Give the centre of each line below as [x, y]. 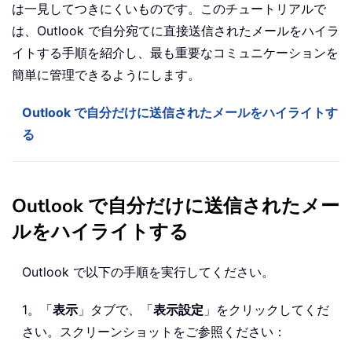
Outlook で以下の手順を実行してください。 [148, 272]
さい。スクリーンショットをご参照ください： [154, 332]
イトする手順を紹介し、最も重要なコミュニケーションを [175, 53]
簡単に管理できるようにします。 [106, 75]
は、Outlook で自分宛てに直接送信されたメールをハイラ [176, 31]
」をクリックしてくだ [266, 310]
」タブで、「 [115, 310]
